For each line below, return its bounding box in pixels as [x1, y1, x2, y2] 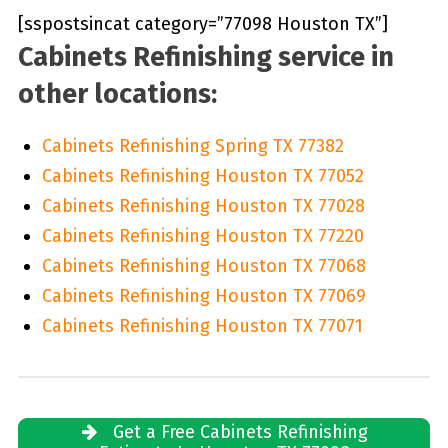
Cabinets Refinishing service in [17, 40, 394, 73]
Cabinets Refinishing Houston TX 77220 [41, 224, 364, 247]
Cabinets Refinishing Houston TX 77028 [41, 194, 365, 217]
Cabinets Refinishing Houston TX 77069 [41, 284, 366, 307]
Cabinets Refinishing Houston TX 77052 [41, 164, 364, 187]
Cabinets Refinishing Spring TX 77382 [41, 134, 344, 157]
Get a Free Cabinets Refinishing [107, 421, 368, 444]
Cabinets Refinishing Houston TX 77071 [41, 314, 363, 337]
